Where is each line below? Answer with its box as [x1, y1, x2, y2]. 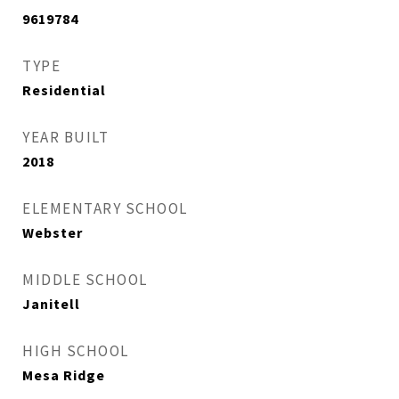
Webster [22, 224, 83, 241]
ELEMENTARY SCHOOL [22, 199, 188, 218]
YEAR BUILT [22, 127, 109, 147]
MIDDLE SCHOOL [22, 270, 148, 289]
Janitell [22, 295, 80, 313]
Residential [22, 81, 106, 99]
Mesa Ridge [22, 366, 105, 384]
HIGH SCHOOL [22, 341, 129, 361]
